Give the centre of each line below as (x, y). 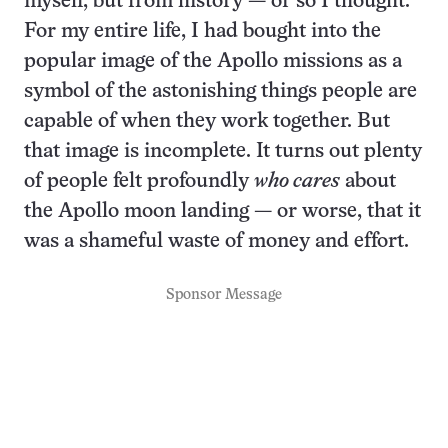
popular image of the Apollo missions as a (213, 62)
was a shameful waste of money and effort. (216, 242)
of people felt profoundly (139, 182)
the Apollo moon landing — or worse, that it (222, 212)
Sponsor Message (224, 295)
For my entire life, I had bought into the (202, 32)
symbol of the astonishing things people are (220, 92)
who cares (297, 182)
